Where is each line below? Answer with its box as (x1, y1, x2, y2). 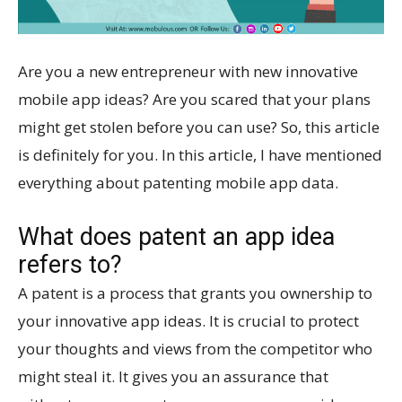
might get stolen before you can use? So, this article (18, 117, 380, 138)
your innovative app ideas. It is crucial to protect (18, 310, 359, 332)
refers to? (18, 250, 122, 280)
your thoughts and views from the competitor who (18, 338, 372, 360)
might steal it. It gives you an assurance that (18, 366, 328, 388)
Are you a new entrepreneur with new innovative (18, 61, 358, 83)
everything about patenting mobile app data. (18, 172, 338, 194)
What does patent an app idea (18, 223, 335, 252)
